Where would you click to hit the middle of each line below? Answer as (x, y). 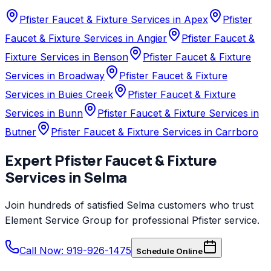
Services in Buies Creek (59, 95)
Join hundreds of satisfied (66, 205)
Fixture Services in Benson (67, 57)
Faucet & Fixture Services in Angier (86, 38)
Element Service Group (58, 220)
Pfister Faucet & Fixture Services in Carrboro (155, 132)
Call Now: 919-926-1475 (75, 251)
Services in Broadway (55, 76)
